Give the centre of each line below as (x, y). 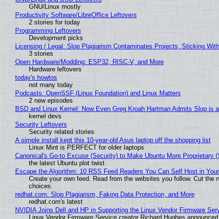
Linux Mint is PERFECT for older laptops (86, 147)
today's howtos (36, 77)
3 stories (41, 53)
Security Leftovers (41, 124)
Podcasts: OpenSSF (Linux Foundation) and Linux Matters (98, 93)
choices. (41, 186)
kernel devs (45, 116)
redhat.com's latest (55, 201)
